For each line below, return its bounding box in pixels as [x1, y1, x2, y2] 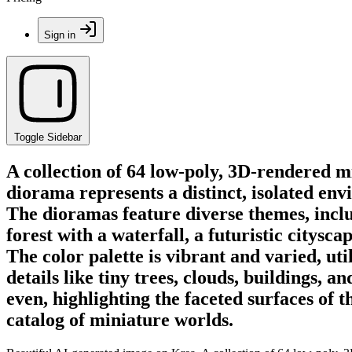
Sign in [44, 29, 75, 41]
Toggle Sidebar [14, 131, 82, 143]
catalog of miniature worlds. [6, 309, 233, 330]
